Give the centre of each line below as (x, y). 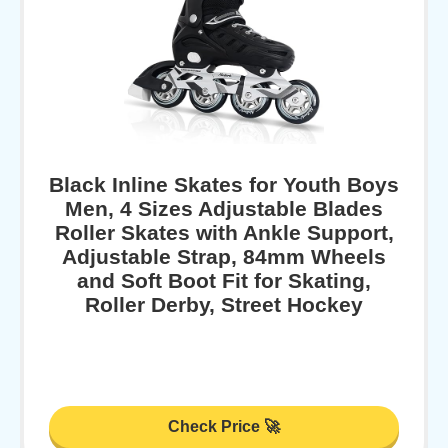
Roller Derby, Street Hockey (224, 304)
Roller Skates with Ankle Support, (224, 232)
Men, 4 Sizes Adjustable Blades (224, 208)
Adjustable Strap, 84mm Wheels (224, 256)
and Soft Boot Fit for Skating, (224, 280)
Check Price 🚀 (224, 427)
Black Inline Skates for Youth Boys (224, 184)
